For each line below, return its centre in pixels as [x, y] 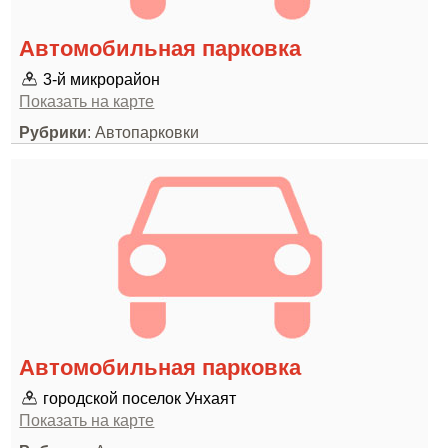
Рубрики [53, 132]
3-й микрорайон [102, 79]
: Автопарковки [143, 132]
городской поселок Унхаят [140, 398]
